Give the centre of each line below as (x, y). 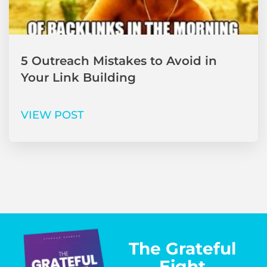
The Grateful (182, 248)
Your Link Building (78, 77)
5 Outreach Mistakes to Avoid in (119, 60)
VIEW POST (52, 115)
